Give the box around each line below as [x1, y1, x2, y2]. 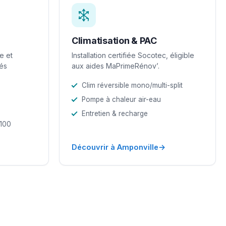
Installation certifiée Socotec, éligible [72, 50, 194, 60]
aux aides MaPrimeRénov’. [72, 61, 159, 70]
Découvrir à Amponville [72, 142, 158, 151]
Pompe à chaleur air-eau [82, 95, 161, 103]
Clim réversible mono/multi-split [82, 81, 183, 89]
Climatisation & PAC [72, 35, 157, 46]
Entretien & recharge [82, 109, 148, 118]
